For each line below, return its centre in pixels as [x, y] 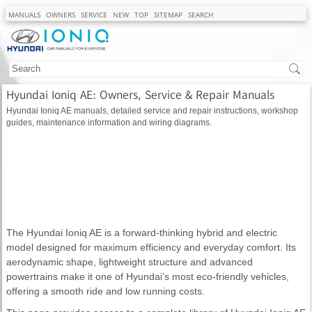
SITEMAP [168, 15]
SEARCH [201, 15]
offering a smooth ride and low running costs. [106, 291]
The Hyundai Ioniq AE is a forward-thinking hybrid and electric [142, 232]
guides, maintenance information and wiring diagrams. [109, 122]
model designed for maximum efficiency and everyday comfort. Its [151, 247]
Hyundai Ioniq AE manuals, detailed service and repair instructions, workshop [152, 110]
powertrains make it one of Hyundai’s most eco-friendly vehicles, [148, 276]
